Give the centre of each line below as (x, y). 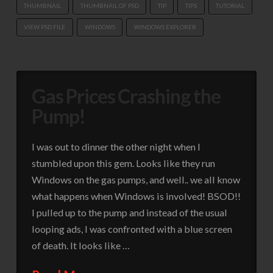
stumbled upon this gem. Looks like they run (123, 163)
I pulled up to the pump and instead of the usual (129, 213)
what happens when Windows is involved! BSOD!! (136, 196)
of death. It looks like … (80, 246)
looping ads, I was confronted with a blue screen (132, 229)
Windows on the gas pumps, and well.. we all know (136, 180)
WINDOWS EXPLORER (165, 27)
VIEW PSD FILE (45, 27)
